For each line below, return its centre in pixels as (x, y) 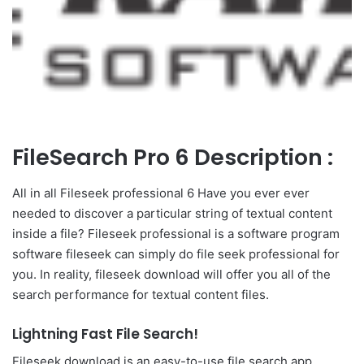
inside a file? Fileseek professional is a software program (176, 234)
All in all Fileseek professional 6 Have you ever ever (161, 193)
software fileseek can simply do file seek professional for (176, 254)
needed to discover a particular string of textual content (172, 213)
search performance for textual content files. (141, 295)
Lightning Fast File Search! (105, 334)
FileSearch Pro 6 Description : (173, 157)
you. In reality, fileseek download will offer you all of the (171, 274)
